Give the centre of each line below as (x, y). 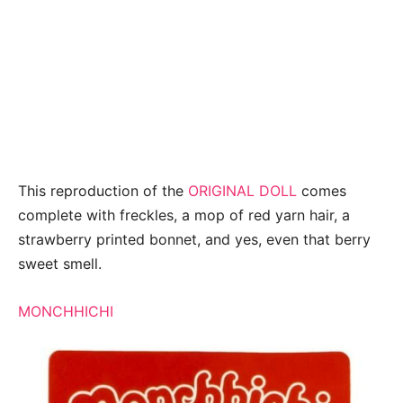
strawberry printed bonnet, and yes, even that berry (194, 239)
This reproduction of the (103, 190)
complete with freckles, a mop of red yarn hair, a (184, 215)
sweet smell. (62, 263)
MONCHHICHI (66, 311)
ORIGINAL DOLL (242, 190)
